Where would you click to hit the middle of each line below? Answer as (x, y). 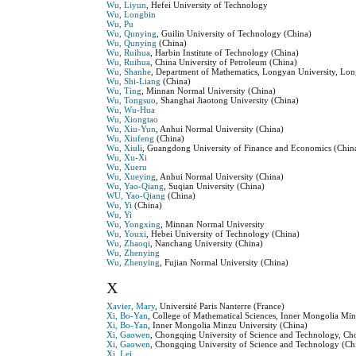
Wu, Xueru (127, 167)
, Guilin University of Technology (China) (234, 34)
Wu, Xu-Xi (127, 158)
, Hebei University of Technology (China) (223, 234)
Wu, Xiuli (125, 148)
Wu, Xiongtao (133, 120)
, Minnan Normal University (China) (209, 91)
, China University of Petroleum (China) (224, 62)
